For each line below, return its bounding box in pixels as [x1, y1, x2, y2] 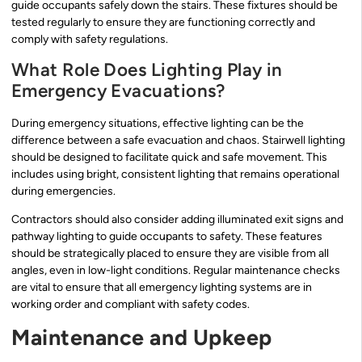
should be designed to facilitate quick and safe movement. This [11, 149, 327, 164]
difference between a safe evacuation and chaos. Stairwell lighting [11, 133, 345, 147]
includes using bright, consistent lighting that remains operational [11, 166, 339, 181]
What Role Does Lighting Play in [11, 58, 283, 81]
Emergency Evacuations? [11, 79, 225, 102]
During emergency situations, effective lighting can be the [11, 116, 304, 130]
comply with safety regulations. [11, 32, 168, 47]
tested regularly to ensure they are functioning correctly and [11, 15, 315, 30]
